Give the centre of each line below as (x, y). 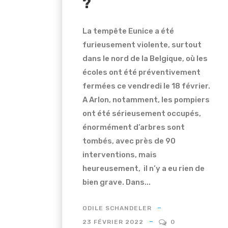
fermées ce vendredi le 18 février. (146, 86)
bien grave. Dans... (117, 182)
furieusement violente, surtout (142, 45)
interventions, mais (120, 154)
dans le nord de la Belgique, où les (145, 58)
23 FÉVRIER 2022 (113, 222)
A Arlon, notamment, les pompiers (146, 99)
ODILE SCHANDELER (117, 208)
